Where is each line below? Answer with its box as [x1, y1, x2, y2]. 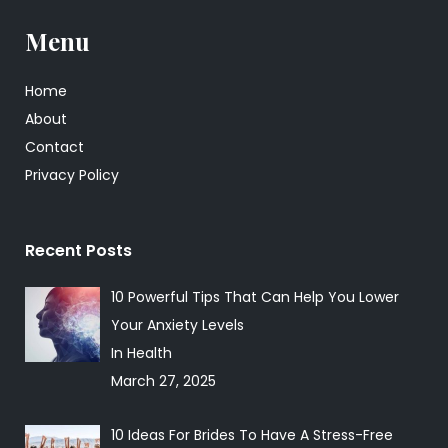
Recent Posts [25, 239, 132, 263]
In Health [110, 343, 172, 364]
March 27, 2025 [110, 371, 216, 392]
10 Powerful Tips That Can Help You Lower [110, 287, 399, 308]
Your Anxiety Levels [110, 315, 244, 336]
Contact [25, 137, 84, 158]
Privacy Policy [25, 165, 119, 186]
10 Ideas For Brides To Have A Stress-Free [110, 425, 393, 446]
